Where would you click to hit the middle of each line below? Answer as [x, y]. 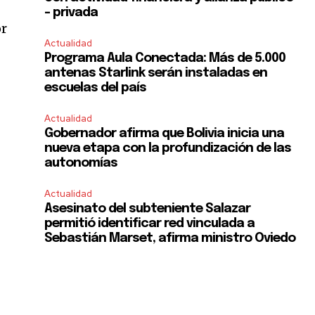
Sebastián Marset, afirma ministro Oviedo [170, 239]
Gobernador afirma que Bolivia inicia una [165, 134]
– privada [71, 13]
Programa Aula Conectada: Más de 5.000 [165, 59]
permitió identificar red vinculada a [150, 224]
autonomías [81, 163]
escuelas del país [96, 88]
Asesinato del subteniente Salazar [148, 209]
